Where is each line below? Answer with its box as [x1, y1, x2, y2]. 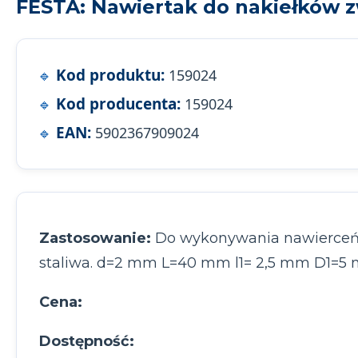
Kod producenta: [56, 93, 181, 115]
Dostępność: [39, 332, 134, 351]
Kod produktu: [56, 65, 165, 86]
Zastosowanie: [39, 229, 151, 248]
